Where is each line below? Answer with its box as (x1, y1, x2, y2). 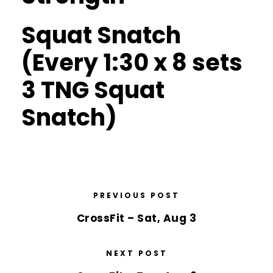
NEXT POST (105, 248, 168, 258)
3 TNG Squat (21, 74, 165, 106)
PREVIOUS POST (93, 190, 180, 200)
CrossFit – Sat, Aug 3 (76, 211, 197, 225)
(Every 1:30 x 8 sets (21, 46, 243, 79)
